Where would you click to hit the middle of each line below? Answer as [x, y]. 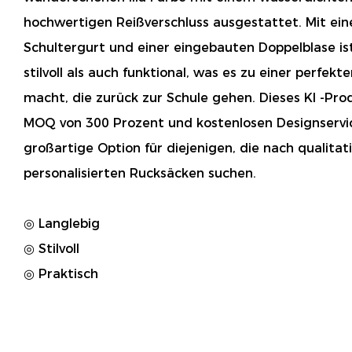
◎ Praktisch [61, 273]
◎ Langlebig [64, 223]
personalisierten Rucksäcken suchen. [140, 173]
